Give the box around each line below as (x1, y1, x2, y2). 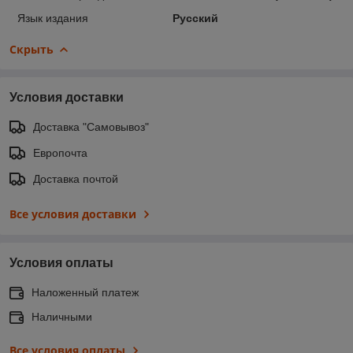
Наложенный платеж (32, 285, 139, 299)
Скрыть (9, 41, 54, 57)
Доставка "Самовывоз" (33, 120, 149, 133)
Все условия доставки (9, 206, 136, 221)
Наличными (32, 310, 92, 323)
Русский (172, 11, 218, 24)
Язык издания (17, 11, 88, 24)
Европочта (33, 146, 87, 159)
